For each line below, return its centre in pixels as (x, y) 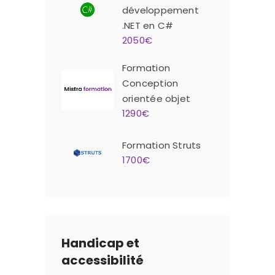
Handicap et (100, 243)
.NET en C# (148, 26)
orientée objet (157, 99)
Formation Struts (162, 145)
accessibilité (103, 261)
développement (161, 10)
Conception (150, 83)
